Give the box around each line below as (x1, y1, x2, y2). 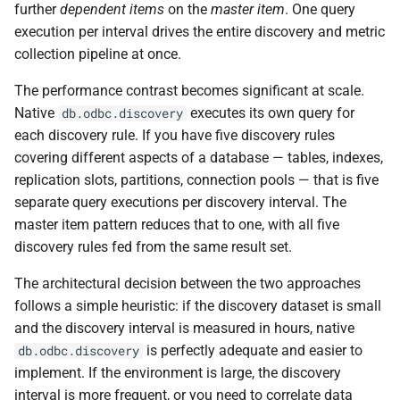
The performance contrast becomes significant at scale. (14, 81, 364, 99)
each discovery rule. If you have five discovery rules (14, 126, 335, 144)
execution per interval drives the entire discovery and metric (14, 22, 385, 40)
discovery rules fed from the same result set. (14, 237, 292, 255)
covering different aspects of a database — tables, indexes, (14, 148, 383, 166)
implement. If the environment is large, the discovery (14, 363, 341, 381)
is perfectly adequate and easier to (143, 341, 362, 359)
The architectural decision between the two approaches (14, 274, 361, 292)
